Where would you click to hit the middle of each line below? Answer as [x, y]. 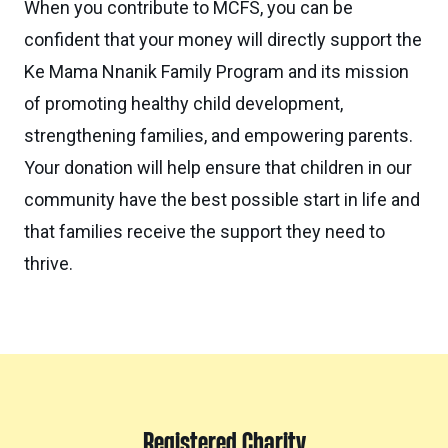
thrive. [48, 263]
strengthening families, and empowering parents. [218, 135]
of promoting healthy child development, [183, 103]
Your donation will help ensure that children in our [218, 167]
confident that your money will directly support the [223, 39]
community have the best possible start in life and [222, 199]
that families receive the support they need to [204, 231]
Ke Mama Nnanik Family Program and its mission [216, 71]
